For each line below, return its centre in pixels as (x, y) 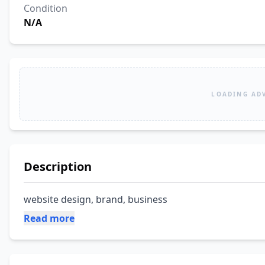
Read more (49, 218)
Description (58, 167)
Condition (46, 8)
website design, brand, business (96, 199)
